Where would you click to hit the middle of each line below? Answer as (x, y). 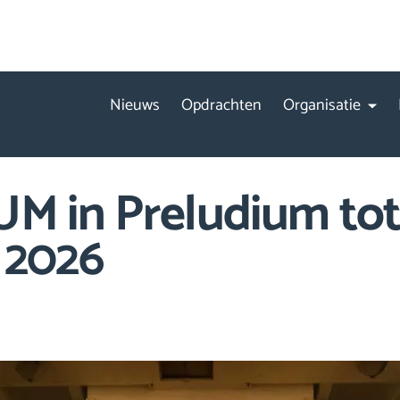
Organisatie (322, 105)
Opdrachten (221, 105)
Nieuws (135, 105)
